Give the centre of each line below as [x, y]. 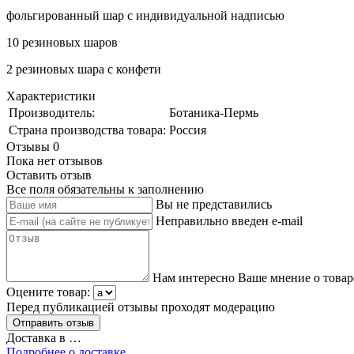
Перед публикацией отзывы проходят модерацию [141, 307]
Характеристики [51, 96]
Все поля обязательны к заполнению [105, 189]
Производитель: [52, 112]
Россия [188, 130]
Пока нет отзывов [55, 160]
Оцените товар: [48, 292]
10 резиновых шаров [64, 42]
